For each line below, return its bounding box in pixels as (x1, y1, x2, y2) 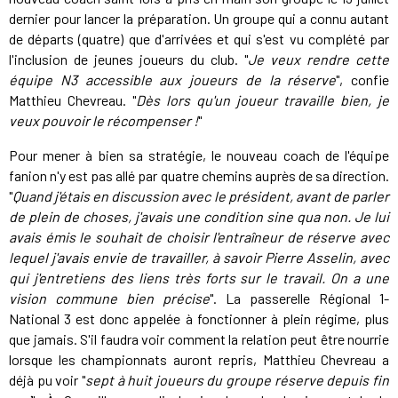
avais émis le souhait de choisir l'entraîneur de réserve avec (9, 228, 389, 246)
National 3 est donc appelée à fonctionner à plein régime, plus (9, 310, 389, 328)
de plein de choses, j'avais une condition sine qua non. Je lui (9, 208, 389, 226)
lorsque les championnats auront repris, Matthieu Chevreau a (9, 351, 389, 369)
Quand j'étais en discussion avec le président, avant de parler (12, 187, 389, 205)
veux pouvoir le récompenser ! (9, 112, 198, 130)
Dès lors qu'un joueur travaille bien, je (136, 92, 389, 109)
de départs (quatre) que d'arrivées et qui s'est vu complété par (9, 30, 389, 48)
